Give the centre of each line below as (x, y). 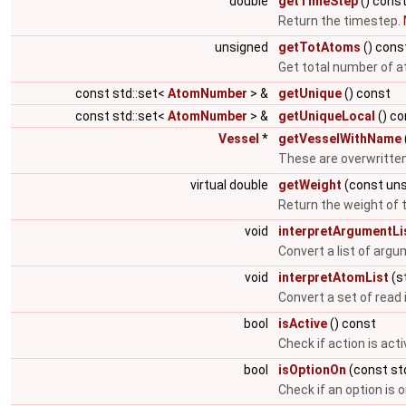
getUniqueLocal (327, 116)
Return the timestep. (341, 21)
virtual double (231, 185)
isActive (303, 324)
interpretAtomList (333, 277)
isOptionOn (312, 370)
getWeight (310, 185)
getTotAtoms (319, 47)
